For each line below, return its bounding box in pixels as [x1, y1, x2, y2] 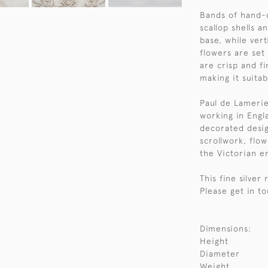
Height [200, 236, 229, 246]
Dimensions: [200, 224, 251, 233]
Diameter [200, 249, 240, 258]
